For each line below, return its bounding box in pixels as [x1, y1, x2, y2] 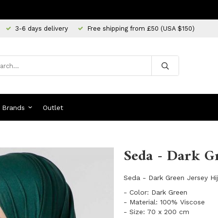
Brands [2, 103, 25, 111]
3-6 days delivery [15, 24, 68, 32]
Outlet [42, 103, 63, 111]
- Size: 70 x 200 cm [124, 208, 189, 216]
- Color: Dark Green [124, 188, 187, 196]
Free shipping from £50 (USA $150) [87, 24, 195, 32]
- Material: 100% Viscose [124, 198, 205, 206]
